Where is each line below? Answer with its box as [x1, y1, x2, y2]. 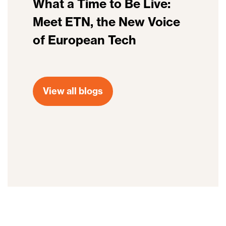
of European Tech [33, 32, 136, 48]
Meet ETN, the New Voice [33, 14, 180, 30]
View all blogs [43, 85, 103, 97]
